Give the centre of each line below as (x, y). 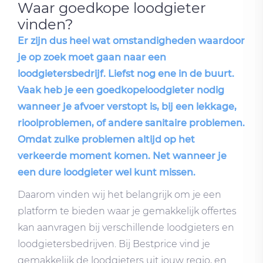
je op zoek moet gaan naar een (92, 57)
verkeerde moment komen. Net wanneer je (122, 156)
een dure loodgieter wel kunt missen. (107, 172)
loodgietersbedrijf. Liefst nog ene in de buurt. (126, 73)
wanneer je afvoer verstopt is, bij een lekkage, (127, 106)
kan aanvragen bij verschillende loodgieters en (126, 227)
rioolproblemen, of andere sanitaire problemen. (131, 123)
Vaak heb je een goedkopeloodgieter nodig (121, 90)
